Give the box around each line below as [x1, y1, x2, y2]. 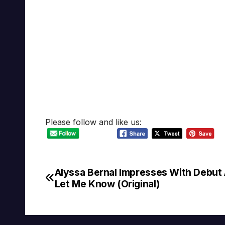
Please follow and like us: [45, 117, 142, 128]
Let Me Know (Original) [54, 177, 160, 190]
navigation [45, 187, 126, 207]
